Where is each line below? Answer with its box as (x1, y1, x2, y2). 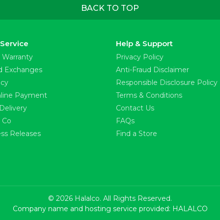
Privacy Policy (116, 53, 164, 61)
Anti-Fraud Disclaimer (116, 65, 189, 74)
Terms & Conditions (116, 91, 182, 100)
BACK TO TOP (81, 3, 139, 13)
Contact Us (116, 104, 154, 112)
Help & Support (116, 39, 173, 48)
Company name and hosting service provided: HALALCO (12, 204, 208, 213)
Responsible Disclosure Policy (116, 78, 218, 87)
